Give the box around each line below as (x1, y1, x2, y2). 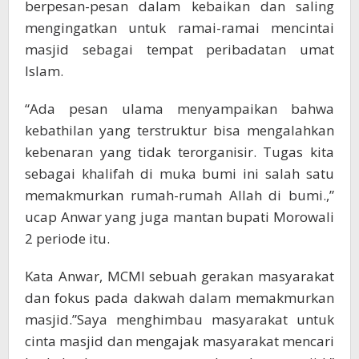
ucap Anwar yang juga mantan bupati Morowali (25, 208, 334, 227)
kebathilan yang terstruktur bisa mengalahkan (25, 121, 334, 140)
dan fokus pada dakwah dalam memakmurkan (25, 288, 334, 308)
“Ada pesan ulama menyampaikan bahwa (25, 99, 334, 119)
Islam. (25, 62, 63, 81)
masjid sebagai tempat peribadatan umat (25, 40, 334, 59)
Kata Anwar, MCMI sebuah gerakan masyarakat (25, 267, 334, 286)
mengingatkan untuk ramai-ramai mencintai (25, 18, 334, 38)
